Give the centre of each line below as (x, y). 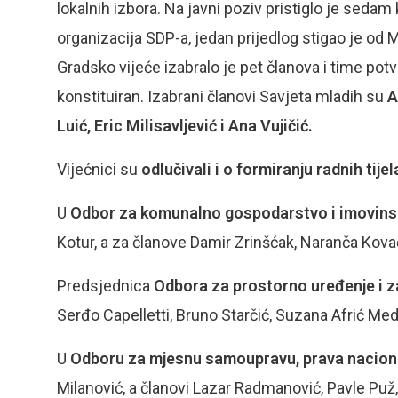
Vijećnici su (99, 169)
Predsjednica (103, 286)
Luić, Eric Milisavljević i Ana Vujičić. (185, 126)
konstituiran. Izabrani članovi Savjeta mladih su (222, 96)
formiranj (270, 169)
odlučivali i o (189, 169)
